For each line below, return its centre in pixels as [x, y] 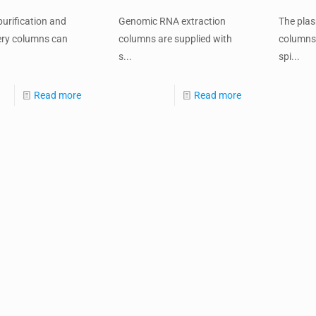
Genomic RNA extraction [172, 21]
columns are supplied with [175, 39]
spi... [290, 56]
